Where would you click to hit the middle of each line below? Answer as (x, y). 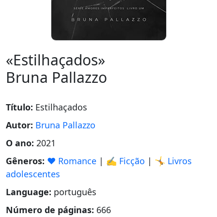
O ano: (21, 143)
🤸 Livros (173, 161)
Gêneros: (26, 161)
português (75, 192)
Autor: (21, 125)
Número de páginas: (51, 210)
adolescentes (33, 174)
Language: (30, 192)
